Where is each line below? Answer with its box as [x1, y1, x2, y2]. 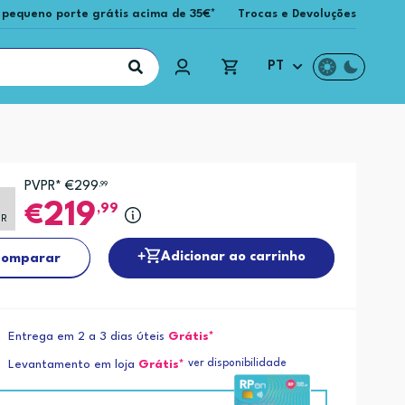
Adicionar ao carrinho [161, 250, 306, 264]
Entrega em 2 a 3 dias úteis [8, 331, 165, 344]
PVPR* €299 [24, 180, 99, 193]
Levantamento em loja [8, 359, 136, 372]
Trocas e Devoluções [238, 8, 357, 20]
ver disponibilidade [188, 358, 287, 370]
